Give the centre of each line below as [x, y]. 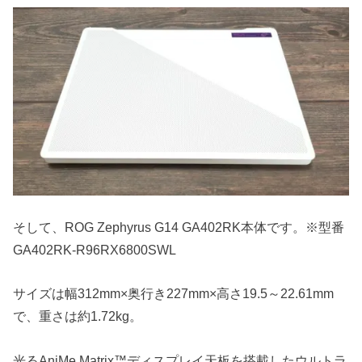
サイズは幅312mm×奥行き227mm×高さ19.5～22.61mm [174, 294]
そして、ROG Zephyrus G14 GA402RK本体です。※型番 [179, 227]
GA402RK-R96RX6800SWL [95, 249]
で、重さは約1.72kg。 [78, 316]
